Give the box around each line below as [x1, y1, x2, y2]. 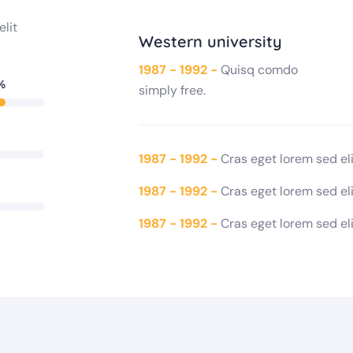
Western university [138, 32, 282, 51]
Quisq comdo [220, 61, 298, 78]
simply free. [138, 82, 206, 98]
